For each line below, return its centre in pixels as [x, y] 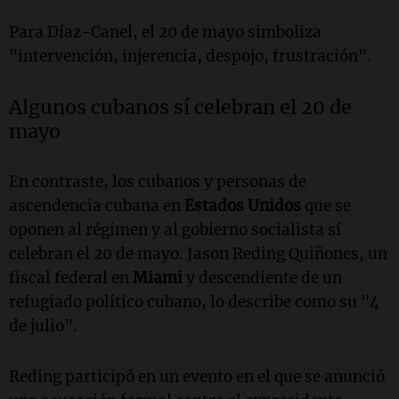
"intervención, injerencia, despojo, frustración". [190, 56]
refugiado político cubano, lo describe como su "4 [194, 301]
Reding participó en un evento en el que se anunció [197, 376]
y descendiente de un [262, 277]
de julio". [43, 326]
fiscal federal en [71, 277]
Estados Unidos [243, 205]
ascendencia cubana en [97, 205]
